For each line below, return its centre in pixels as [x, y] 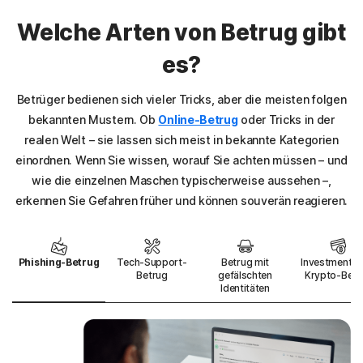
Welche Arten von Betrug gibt [181, 33]
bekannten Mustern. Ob [94, 120]
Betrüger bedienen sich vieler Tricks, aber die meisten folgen [181, 100]
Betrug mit [245, 263]
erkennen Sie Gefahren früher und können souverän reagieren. [181, 201]
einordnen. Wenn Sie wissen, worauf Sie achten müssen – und [181, 160]
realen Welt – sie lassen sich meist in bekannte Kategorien [181, 140]
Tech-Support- [152, 263]
